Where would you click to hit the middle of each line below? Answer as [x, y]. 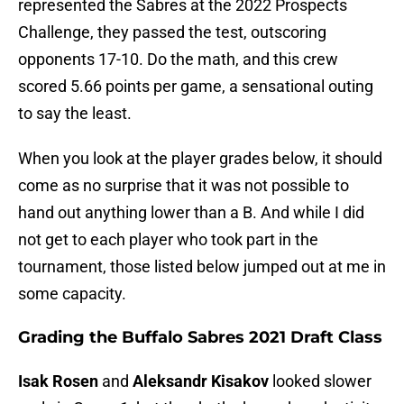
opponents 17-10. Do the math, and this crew [178, 60]
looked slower [322, 381]
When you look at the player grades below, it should [200, 159]
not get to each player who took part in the [168, 240]
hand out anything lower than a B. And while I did [191, 213]
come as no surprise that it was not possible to [184, 186]
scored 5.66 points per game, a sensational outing [196, 87]
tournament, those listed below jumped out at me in [202, 267]
